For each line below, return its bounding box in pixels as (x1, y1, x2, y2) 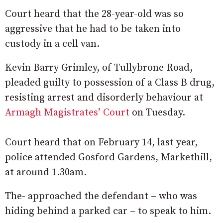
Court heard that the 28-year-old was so (5, 7, 184, 20)
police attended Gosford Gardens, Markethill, (5, 151, 212, 164)
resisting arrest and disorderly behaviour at (5, 91, 203, 104)
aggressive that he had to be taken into (5, 22, 181, 35)
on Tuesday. (129, 106, 185, 119)
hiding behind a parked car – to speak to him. (5, 205, 211, 218)
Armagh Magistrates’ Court (5, 106, 129, 119)
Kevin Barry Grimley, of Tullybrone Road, (5, 61, 193, 74)
